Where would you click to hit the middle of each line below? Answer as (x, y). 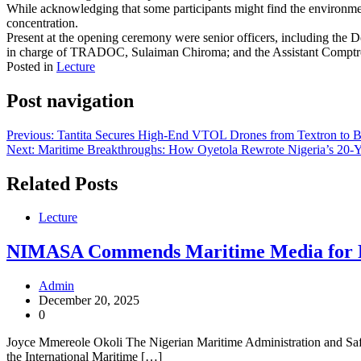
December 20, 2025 (89, 301)
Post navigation (70, 100)
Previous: (30, 135)
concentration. (42, 23)
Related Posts (62, 183)
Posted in (31, 66)
